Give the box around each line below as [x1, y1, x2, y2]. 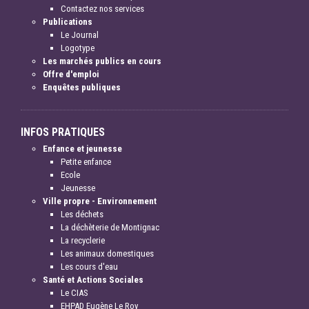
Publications [43, 17, 92, 28]
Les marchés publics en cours [43, 56, 161, 67]
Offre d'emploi [43, 69, 99, 80]
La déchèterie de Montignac [61, 222, 159, 233]
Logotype [61, 43, 94, 54]
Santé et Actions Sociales [43, 275, 143, 286]
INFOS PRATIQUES [21, 126, 105, 139]
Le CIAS [61, 288, 88, 299]
